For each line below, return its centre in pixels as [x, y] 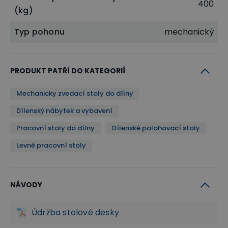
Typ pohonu [39, 32]
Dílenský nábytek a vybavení [64, 111]
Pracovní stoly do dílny [55, 128]
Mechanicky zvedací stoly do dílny [75, 93]
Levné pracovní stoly [51, 145]
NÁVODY [26, 185]
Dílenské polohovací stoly [156, 128]
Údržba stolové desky [75, 212]
